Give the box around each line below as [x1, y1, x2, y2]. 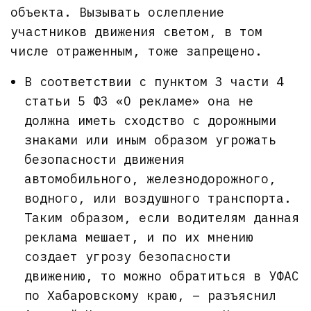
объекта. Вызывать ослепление [10, 3, 225, 20]
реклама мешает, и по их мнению [24, 228, 253, 245]
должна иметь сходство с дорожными [24, 112, 276, 128]
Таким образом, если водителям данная [24, 209, 299, 226]
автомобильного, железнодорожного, [24, 170, 276, 187]
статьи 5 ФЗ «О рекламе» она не [24, 92, 253, 109]
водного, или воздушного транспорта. [24, 190, 292, 206]
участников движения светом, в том [10, 23, 263, 40]
